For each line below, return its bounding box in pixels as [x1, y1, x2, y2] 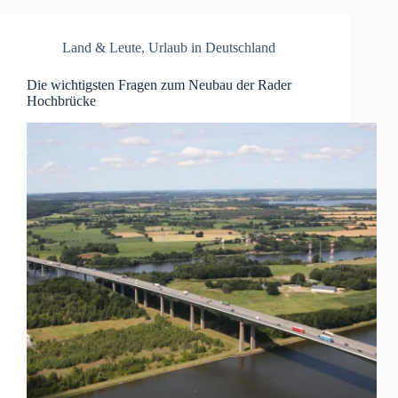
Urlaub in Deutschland [148, 40, 275, 56]
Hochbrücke [27, 93, 96, 109]
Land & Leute [62, 40, 141, 56]
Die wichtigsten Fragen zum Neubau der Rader [27, 77, 291, 93]
